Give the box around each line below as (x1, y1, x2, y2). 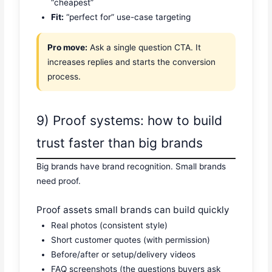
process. (47, 71, 81, 81)
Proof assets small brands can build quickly (36, 204, 230, 216)
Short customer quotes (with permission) (51, 235, 211, 245)
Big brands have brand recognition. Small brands (36, 161, 226, 172)
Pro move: (47, 42, 88, 52)
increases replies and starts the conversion (47, 56, 216, 67)
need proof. (36, 176, 81, 186)
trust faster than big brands (36, 135, 203, 151)
